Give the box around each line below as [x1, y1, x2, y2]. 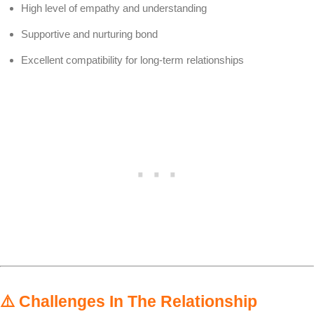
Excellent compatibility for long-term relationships [21, 53, 244, 66]
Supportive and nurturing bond [21, 27, 158, 40]
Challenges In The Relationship [19, 292, 257, 310]
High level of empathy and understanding [21, 1, 207, 14]
